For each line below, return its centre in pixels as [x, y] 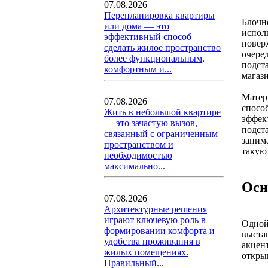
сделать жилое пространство [162, 48]
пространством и [139, 144]
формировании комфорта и [159, 231]
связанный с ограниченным [161, 134]
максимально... [135, 166]
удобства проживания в [152, 241]
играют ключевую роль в [155, 220]
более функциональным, [154, 58]
